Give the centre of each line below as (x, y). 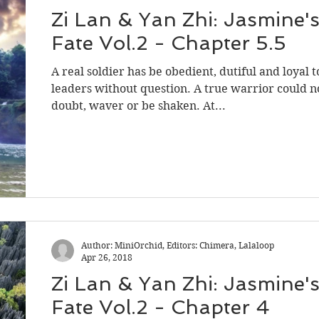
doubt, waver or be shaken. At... (138, 106)
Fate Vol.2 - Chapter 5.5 (169, 43)
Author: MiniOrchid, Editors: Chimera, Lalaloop (178, 245)
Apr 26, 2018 (107, 257)
